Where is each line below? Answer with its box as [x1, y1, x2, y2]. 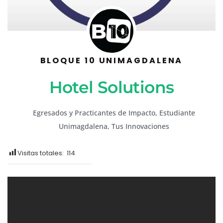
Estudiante [159, 108, 195, 118]
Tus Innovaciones [111, 121, 169, 131]
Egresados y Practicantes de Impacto [32, 108, 155, 118]
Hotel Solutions [49, 77, 174, 98]
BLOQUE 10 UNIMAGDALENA [40, 55, 183, 67]
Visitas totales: [17, 148, 67, 158]
